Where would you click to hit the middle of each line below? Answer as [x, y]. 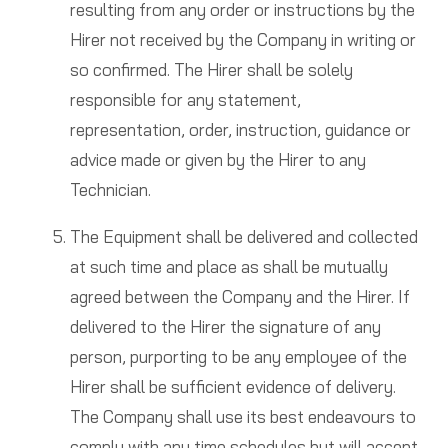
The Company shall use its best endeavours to [242, 417]
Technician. [110, 190]
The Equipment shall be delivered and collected [243, 237]
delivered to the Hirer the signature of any [225, 327]
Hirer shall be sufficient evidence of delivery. [232, 387]
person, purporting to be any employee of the [238, 357]
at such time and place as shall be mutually [228, 267]
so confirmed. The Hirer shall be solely [211, 70]
